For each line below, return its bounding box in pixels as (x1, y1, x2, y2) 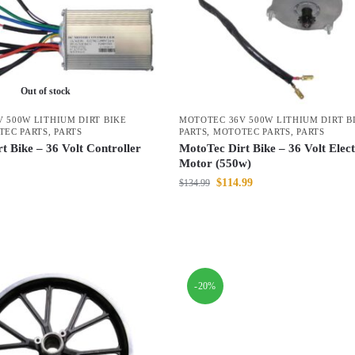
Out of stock (21, 86, 71, 97)
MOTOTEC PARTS (212, 127, 291, 137)
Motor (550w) (178, 157, 251, 170)
